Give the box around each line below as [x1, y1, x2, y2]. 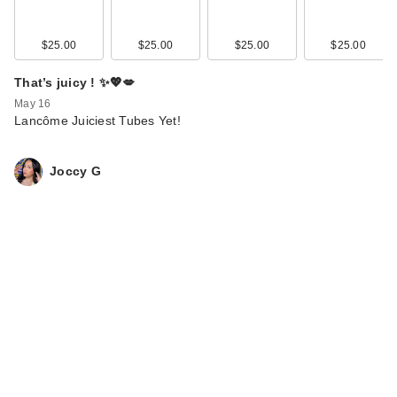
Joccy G [50, 164, 101, 179]
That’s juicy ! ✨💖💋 [14, 75, 136, 90]
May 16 [14, 97, 51, 110]
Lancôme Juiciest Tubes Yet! [14, 113, 181, 128]
